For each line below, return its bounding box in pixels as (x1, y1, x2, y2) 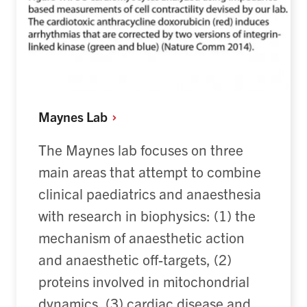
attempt (138, 162, 188, 180)
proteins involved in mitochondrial (38, 271, 249, 290)
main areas (38, 162, 106, 180)
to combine (188, 162, 261, 180)
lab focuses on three (118, 140, 243, 158)
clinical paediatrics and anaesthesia (38, 184, 261, 202)
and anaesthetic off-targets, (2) (38, 249, 232, 268)
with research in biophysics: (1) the (38, 206, 256, 224)
